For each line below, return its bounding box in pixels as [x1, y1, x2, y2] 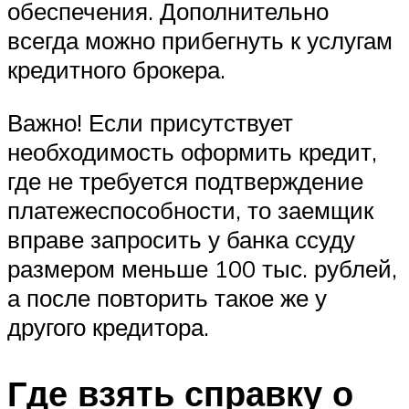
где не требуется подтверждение [7, 165, 363, 195]
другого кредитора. [7, 311, 209, 341]
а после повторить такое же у [7, 282, 327, 312]
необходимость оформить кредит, [7, 136, 377, 166]
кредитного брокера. [7, 55, 225, 85]
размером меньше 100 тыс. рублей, [7, 253, 397, 283]
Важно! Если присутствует [7, 107, 293, 137]
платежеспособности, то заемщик [7, 194, 373, 225]
